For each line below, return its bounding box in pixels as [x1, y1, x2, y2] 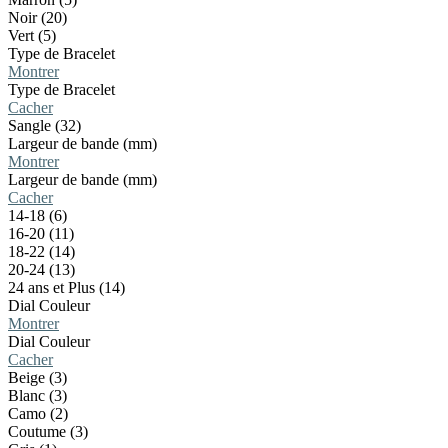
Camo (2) [8, 405, 68, 422]
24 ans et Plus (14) [8, 279, 125, 296]
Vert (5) [8, 27, 56, 44]
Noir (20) [8, 9, 67, 26]
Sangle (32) [8, 117, 81, 134]
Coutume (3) [8, 423, 88, 440]
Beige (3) [8, 369, 67, 386]
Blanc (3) [8, 387, 67, 404]
